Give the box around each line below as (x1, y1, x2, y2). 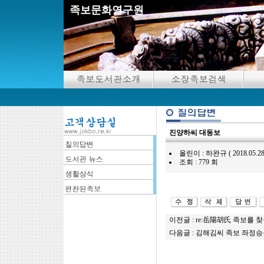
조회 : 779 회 (179, 158, 218, 166)
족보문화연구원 (69, 4, 144, 16)
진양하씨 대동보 (169, 128, 220, 137)
